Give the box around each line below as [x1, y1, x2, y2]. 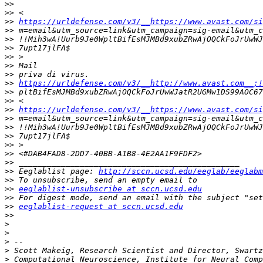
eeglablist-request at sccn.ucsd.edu [19, 202, 183, 211]
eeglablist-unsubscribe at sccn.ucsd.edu [19, 184, 202, 194]
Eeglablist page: [14, 167, 99, 176]
